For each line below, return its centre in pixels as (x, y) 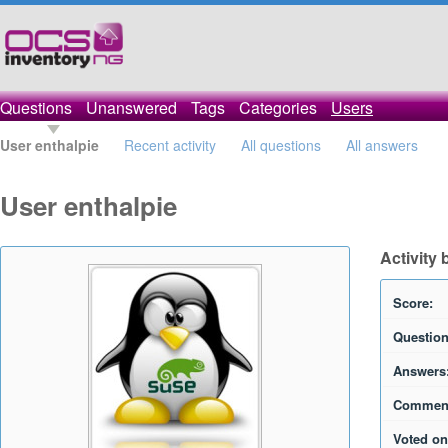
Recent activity (170, 145)
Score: (413, 302)
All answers (382, 145)
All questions (281, 145)
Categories (278, 107)
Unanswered (131, 107)
